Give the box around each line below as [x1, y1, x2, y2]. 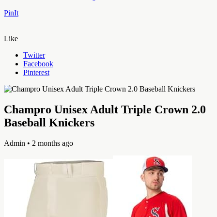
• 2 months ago [25, 139, 73, 147]
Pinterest [23, 68, 49, 77]
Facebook [23, 59, 53, 68]
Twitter [23, 50, 45, 59]
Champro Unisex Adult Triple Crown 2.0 [4, 103, 206, 116]
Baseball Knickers [4, 116, 94, 129]
